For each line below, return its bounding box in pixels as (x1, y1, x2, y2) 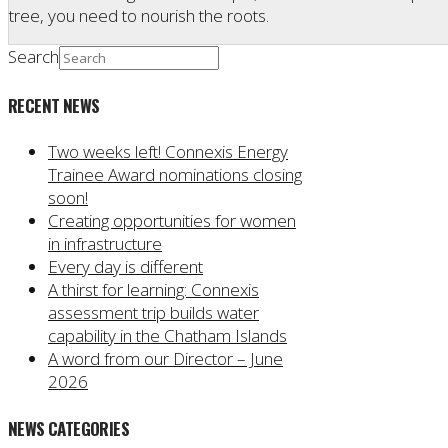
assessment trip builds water (48, 301, 259, 325)
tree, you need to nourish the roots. (9, 3, 269, 27)
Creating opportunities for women (48, 209, 296, 233)
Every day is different (48, 255, 203, 279)
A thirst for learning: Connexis (48, 278, 259, 302)
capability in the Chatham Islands (48, 324, 287, 348)
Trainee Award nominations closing (48, 163, 302, 187)
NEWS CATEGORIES (8, 415, 130, 441)
